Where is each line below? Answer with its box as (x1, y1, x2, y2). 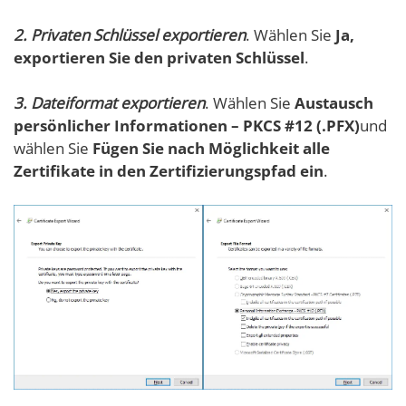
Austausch (295, 92, 373, 113)
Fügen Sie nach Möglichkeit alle (92, 137, 330, 159)
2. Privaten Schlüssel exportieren (14, 24, 246, 45)
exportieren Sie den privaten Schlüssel (14, 46, 304, 68)
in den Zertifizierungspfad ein (99, 159, 324, 181)
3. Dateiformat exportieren (14, 92, 205, 113)
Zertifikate (14, 159, 95, 181)
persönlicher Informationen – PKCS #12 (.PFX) (14, 114, 360, 136)
